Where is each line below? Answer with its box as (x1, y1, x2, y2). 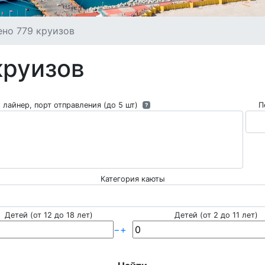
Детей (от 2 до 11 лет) (174, 211, 258, 219)
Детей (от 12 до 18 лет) (5, 211, 93, 219)
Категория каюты (100, 174, 165, 183)
